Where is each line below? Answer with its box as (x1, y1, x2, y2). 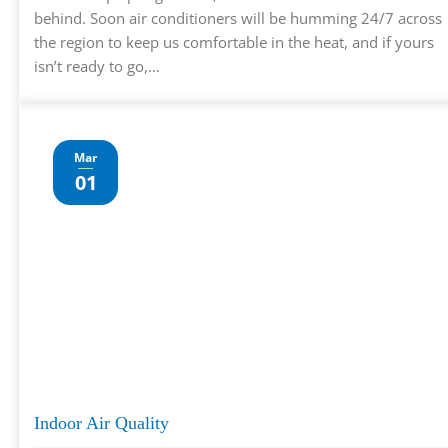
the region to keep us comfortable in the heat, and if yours (34, 31, 434, 52)
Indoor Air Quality (34, 413, 169, 434)
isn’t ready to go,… (34, 55, 160, 76)
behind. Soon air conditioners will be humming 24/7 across (34, 7, 442, 28)
